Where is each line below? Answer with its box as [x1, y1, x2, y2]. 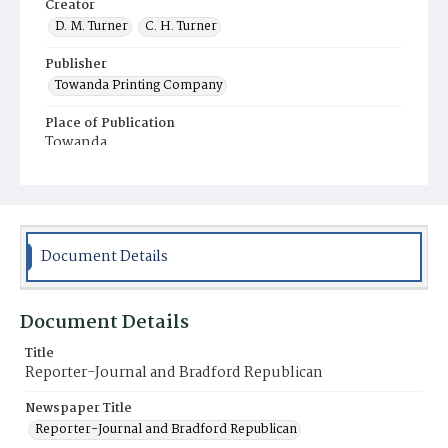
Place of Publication [45, 113, 175, 134]
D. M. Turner [55, 16, 128, 37]
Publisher [45, 54, 107, 75]
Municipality [45, 168, 126, 189]
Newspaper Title [25, 398, 132, 419]
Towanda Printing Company [55, 75, 223, 96]
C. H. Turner [145, 16, 217, 37]
